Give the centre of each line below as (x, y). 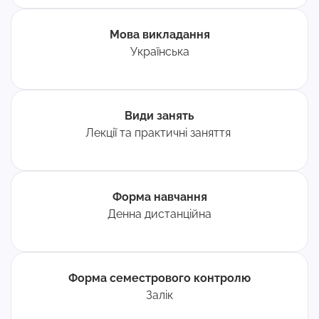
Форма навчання (159, 197)
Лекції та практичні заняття (159, 133)
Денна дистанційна (159, 214)
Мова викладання (159, 35)
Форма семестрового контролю (159, 278)
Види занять (159, 116)
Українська (159, 52)
